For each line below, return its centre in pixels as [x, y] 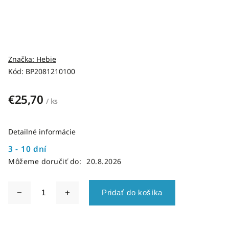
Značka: [22, 59]
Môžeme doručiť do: [45, 161]
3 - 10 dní [27, 149]
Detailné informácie [42, 132]
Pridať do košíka [132, 192]
